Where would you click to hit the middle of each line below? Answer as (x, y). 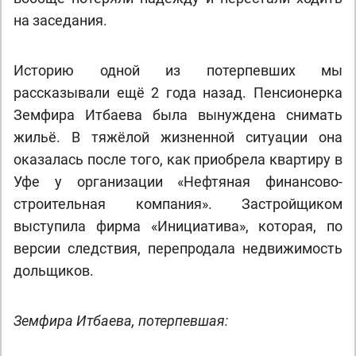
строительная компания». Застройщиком (178, 204)
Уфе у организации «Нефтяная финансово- (178, 182)
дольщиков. (54, 271)
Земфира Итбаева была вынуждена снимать (178, 115)
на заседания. (60, 20)
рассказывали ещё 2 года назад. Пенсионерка (178, 93)
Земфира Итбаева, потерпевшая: (121, 321)
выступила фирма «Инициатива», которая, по (178, 226)
